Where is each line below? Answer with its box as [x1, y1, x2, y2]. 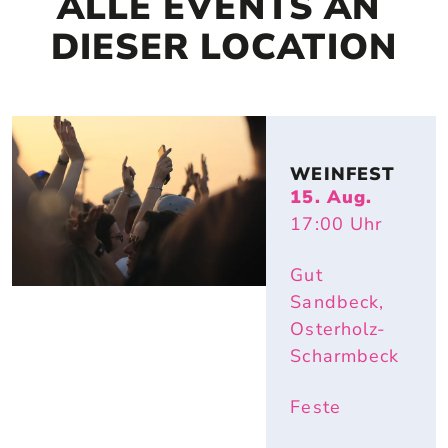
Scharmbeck [290, 344, 400, 369]
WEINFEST [290, 162, 396, 187]
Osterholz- [290, 317, 387, 342]
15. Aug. [290, 185, 373, 210]
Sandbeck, [290, 290, 385, 315]
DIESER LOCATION [51, 23, 397, 73]
